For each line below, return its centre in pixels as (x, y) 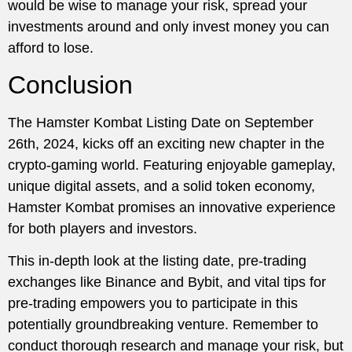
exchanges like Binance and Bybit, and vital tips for (167, 282)
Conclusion (70, 85)
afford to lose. (51, 48)
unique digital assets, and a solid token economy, (161, 186)
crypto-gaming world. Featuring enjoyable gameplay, (172, 165)
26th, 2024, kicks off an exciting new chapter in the (166, 144)
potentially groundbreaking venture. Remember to (163, 325)
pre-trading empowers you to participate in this (153, 304)
